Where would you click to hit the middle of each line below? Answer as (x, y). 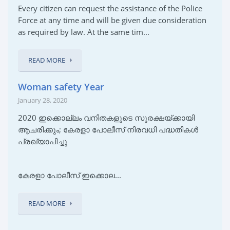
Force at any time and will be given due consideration (112, 20)
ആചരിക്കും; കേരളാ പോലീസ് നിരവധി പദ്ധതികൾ (108, 129)
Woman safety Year (61, 87)
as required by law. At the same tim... (84, 32)
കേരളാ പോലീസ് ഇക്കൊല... (70, 175)
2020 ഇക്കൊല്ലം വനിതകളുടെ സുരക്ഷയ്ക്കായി (106, 117)
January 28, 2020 (43, 100)
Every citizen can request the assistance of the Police (110, 8)
